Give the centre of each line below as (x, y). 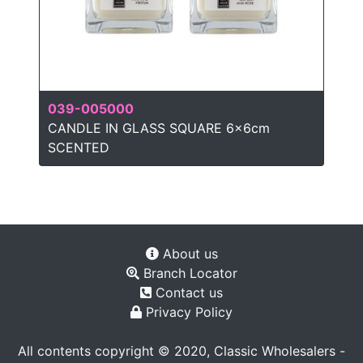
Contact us (187, 292)
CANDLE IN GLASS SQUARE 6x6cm (158, 128)
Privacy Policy (187, 312)
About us (188, 253)
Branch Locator (188, 273)
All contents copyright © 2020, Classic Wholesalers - (181, 350)
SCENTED (78, 148)
